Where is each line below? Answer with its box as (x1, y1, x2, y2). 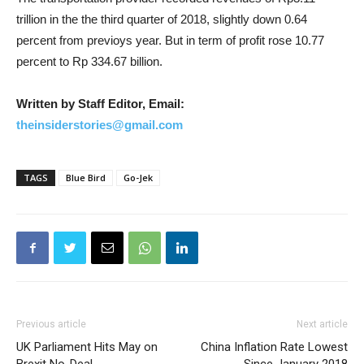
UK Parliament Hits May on (16, 340, 158, 354)
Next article (297, 318, 348, 330)
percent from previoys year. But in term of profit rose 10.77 (16, 33, 324, 47)
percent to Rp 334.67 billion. (16, 54, 162, 68)
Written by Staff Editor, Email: (16, 97, 184, 110)
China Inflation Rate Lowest (201, 340, 348, 354)
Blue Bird (66, 171, 106, 184)
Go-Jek (123, 171, 153, 184)
